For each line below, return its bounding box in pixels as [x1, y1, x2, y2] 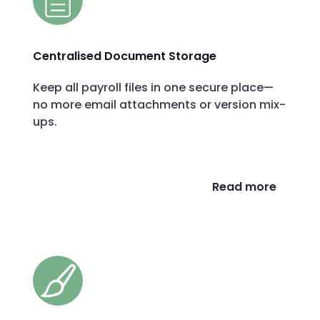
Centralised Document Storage [33, 48, 216, 65]
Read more [212, 179, 276, 196]
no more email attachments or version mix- [33, 96, 286, 114]
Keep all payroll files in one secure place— [33, 79, 274, 96]
